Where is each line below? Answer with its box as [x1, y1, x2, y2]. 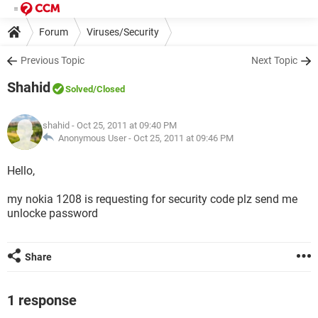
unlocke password [7, 207, 98, 220]
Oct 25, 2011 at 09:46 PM [133, 133, 234, 143]
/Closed [93, 84, 125, 94]
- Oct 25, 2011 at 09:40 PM [70, 120, 177, 131]
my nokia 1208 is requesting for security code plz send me [7, 192, 297, 206]
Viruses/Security [87, 26, 159, 38]
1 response [7, 292, 77, 309]
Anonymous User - [54, 133, 133, 143]
